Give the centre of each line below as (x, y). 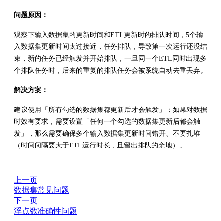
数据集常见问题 (41, 190)
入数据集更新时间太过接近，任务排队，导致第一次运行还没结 (110, 46)
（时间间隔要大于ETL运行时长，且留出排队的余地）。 (100, 145)
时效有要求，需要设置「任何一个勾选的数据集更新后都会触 (107, 121)
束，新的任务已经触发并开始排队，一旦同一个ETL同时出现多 (110, 58)
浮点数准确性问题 (45, 211)
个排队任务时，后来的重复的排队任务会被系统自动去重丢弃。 (110, 70)
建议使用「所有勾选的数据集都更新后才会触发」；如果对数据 (110, 110)
